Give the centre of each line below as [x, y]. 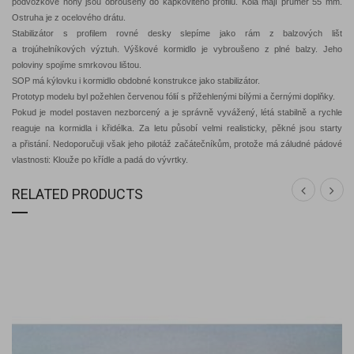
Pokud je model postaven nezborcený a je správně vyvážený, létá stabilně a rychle [177, 113]
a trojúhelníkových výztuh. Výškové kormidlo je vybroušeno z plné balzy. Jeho [177, 49]
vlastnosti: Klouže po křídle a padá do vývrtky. [100, 160]
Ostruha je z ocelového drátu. [69, 18]
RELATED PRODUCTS [77, 194]
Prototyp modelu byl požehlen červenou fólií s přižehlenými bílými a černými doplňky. [173, 97]
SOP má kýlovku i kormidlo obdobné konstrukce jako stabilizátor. [136, 81]
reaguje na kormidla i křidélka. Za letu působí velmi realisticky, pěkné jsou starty [177, 128]
